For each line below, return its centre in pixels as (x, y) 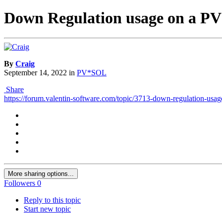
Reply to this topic (52, 200)
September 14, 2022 (35, 73)
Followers (20, 183)
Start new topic (47, 209)
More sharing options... (41, 174)
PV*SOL (92, 73)
